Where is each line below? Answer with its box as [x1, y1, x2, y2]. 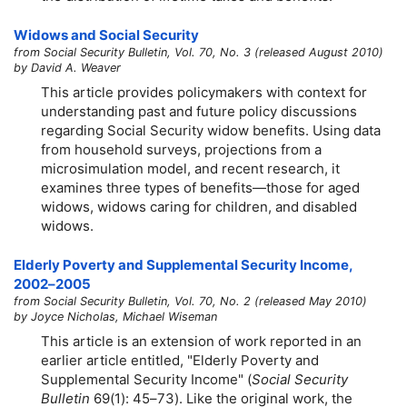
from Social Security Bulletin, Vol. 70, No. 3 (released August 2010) [14, 45, 383, 60]
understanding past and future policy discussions [41, 102, 357, 120]
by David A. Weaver [14, 61, 121, 75]
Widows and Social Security [14, 26, 199, 45]
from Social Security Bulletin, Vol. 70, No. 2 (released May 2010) [14, 294, 367, 309]
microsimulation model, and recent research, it [41, 159, 340, 177]
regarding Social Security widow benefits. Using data [41, 121, 381, 139]
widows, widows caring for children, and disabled [41, 197, 357, 215]
